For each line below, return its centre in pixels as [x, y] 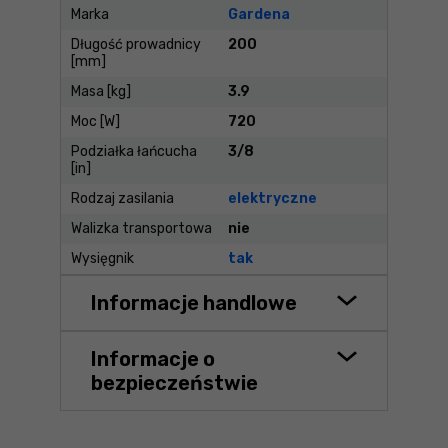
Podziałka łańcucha [134, 152]
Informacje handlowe [194, 302]
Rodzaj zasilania [122, 199]
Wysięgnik [102, 259]
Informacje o [153, 358]
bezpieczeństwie [174, 382]
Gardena [258, 15]
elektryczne [272, 199]
